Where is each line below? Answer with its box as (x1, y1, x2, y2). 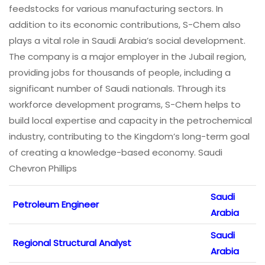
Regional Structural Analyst (13, 236, 131, 249)
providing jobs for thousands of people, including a (9, 66, 231, 79)
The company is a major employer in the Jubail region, (9, 50, 246, 63)
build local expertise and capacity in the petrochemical (9, 114, 252, 127)
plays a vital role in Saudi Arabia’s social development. (9, 34, 245, 47)
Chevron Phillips (9, 161, 77, 174)
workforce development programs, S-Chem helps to (9, 98, 241, 111)
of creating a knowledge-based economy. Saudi (9, 146, 222, 159)
